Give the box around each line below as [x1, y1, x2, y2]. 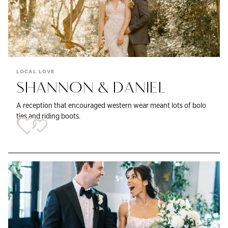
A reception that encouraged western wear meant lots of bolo [16, 100, 206, 110]
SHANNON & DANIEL [16, 80, 166, 97]
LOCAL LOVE [16, 68, 54, 75]
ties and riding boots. [16, 110, 80, 121]
